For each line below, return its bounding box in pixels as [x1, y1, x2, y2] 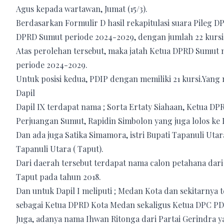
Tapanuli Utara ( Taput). [16, 143, 103, 154]
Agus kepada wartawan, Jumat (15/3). [16, 3, 147, 14]
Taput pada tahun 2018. [16, 171, 101, 182]
